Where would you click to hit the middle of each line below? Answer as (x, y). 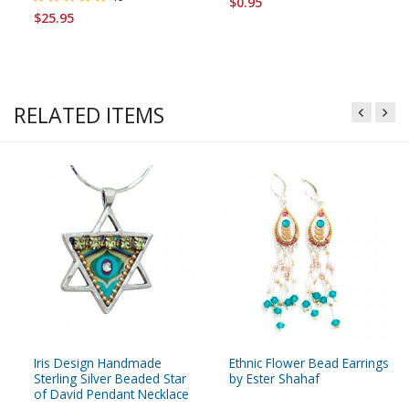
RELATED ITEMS (89, 115)
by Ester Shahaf (274, 378)
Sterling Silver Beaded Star (110, 378)
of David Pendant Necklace (111, 393)
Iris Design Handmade (98, 362)
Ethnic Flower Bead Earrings (309, 362)
